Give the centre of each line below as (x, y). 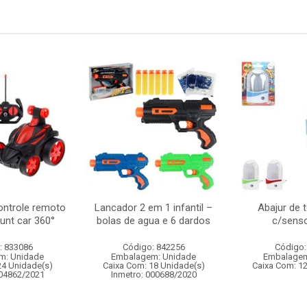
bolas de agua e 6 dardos (153, 221)
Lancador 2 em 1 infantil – (153, 208)
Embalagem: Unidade (153, 257)
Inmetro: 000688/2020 (153, 274)
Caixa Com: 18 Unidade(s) (153, 266)
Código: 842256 (153, 247)
